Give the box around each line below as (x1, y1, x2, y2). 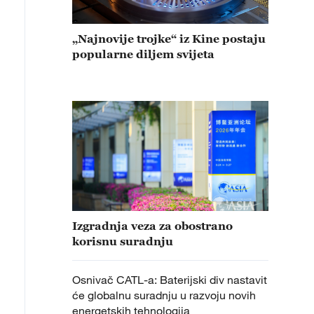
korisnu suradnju (72, 235, 173, 248)
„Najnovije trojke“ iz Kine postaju (72, 32, 266, 45)
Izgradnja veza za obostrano (72, 219, 233, 233)
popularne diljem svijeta (72, 47, 214, 60)
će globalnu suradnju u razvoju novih (72, 288, 256, 303)
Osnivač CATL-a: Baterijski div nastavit (72, 273, 267, 287)
